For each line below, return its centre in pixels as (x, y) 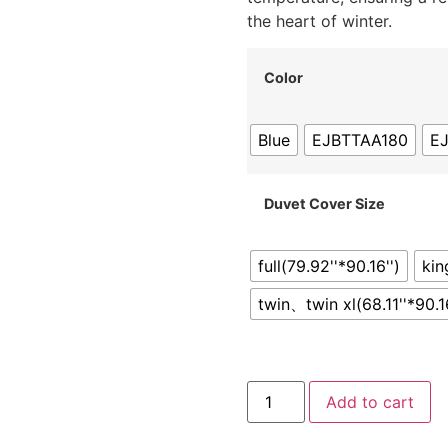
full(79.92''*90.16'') (328, 265)
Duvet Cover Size (324, 203)
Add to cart (369, 402)
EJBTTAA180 (359, 139)
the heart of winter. (319, 21)
